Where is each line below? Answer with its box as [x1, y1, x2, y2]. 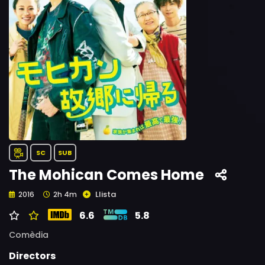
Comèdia [9, 229, 49, 241]
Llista [95, 189, 116, 200]
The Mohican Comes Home [9, 165, 204, 185]
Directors [9, 249, 56, 263]
